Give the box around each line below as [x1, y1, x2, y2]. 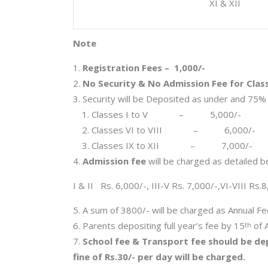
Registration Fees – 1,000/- [83, 62, 205, 74]
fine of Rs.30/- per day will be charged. [73, 251, 245, 263]
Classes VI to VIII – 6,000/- [92, 124, 255, 136]
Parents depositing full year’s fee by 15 [83, 220, 245, 232]
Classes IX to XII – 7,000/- [92, 139, 252, 151]
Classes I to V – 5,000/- [92, 108, 241, 120]
